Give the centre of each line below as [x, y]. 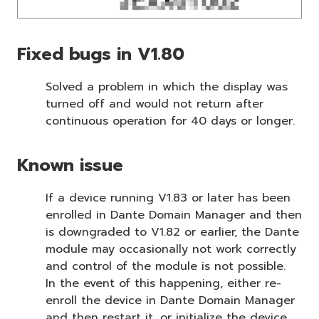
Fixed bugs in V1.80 [101, 54]
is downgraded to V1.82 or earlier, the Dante [172, 232]
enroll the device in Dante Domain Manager [170, 301]
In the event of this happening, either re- [163, 284]
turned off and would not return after [155, 104]
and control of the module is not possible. [166, 267]
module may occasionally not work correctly [171, 250]
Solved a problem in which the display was [167, 87]
